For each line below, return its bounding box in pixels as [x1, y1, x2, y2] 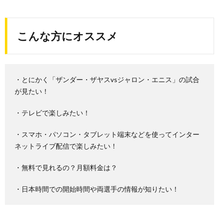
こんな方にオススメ [17, 29, 118, 43]
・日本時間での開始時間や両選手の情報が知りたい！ [15, 185, 179, 193]
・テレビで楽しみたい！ [15, 109, 90, 117]
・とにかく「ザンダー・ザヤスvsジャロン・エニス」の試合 [15, 75, 199, 84]
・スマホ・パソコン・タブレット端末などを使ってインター [15, 130, 199, 138]
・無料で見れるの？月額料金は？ [15, 163, 117, 172]
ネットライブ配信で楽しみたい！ [15, 142, 117, 150]
